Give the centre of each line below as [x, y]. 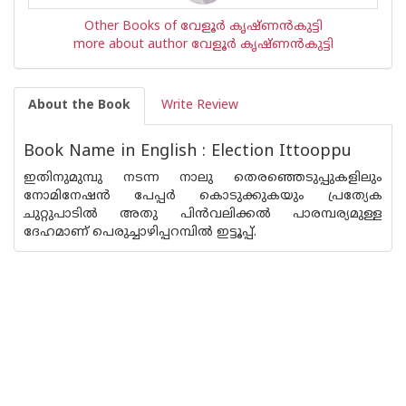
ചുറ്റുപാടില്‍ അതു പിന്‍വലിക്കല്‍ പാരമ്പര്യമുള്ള [203, 214]
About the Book [79, 106]
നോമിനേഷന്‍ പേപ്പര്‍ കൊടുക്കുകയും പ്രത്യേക [203, 196]
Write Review [200, 106]
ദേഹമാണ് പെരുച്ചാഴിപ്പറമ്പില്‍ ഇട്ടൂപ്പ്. [140, 232]
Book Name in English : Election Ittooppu [188, 152]
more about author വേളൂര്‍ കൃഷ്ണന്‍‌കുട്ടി [203, 45]
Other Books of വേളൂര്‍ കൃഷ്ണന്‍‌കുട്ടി [203, 27]
